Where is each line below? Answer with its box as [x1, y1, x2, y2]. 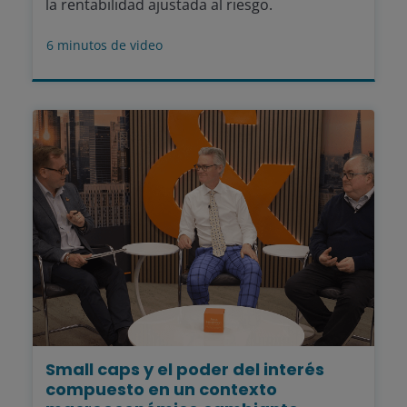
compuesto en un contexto [45, 378, 277, 402]
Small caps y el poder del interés [45, 358, 324, 382]
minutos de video [57, 36, 163, 55]
